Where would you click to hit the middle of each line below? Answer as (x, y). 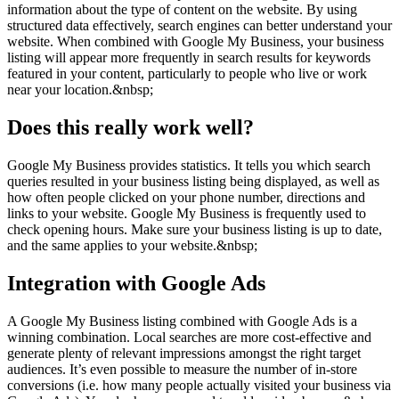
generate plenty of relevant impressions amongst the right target (184, 353)
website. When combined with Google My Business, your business (195, 42)
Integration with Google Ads (136, 283)
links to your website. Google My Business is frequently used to (187, 214)
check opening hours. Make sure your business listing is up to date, (195, 230)
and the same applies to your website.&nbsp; (132, 246)
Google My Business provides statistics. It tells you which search (189, 166)
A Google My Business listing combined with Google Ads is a (182, 321)
